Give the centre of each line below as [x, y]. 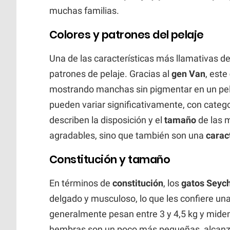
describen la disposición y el [107, 120]
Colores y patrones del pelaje [127, 34]
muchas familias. [84, 10]
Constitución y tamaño [110, 159]
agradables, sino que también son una [128, 135]
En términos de [81, 183]
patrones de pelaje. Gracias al [110, 73]
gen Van [188, 73]
